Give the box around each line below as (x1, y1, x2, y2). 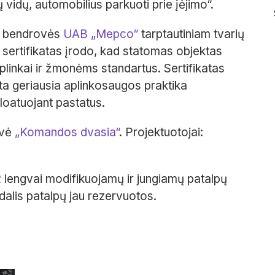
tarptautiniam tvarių (138, 27, 244, 42)
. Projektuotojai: (119, 125, 203, 140)
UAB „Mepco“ (63, 27, 138, 42)
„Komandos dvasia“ (15, 125, 119, 140)
